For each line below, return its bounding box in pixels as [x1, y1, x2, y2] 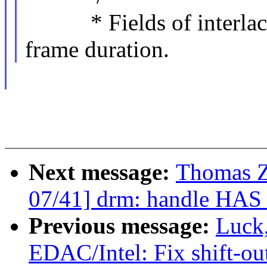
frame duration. [24, 36, 169, 63]
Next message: [29, 159, 176, 185]
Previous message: [29, 213, 216, 239]
